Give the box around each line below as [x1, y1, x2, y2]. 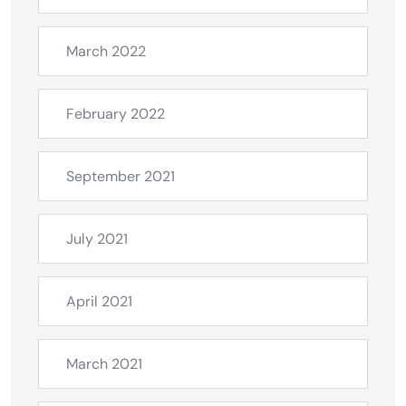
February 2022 [66, 104, 165, 124]
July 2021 [66, 229, 128, 249]
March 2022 [66, 42, 146, 62]
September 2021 [66, 167, 175, 187]
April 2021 [66, 292, 132, 312]
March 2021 [66, 354, 142, 374]
